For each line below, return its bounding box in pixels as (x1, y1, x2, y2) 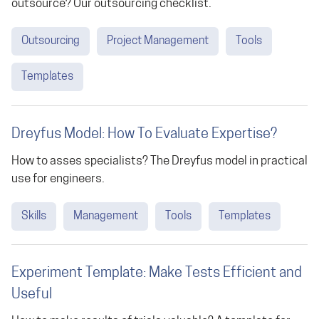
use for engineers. (11, 172, 105, 185)
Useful (11, 288, 52, 302)
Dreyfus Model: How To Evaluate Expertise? (11, 127, 277, 142)
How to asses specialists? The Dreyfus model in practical (11, 155, 308, 167)
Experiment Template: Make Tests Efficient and (11, 266, 302, 281)
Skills (21, 210, 46, 222)
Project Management (107, 36, 209, 47)
